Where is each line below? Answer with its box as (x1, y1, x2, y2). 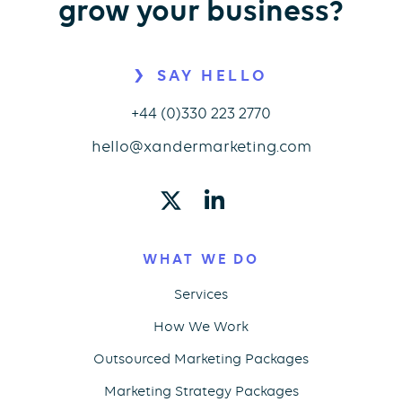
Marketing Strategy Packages (103, 383, 299, 400)
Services (174, 286, 228, 303)
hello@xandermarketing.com (91, 137, 311, 156)
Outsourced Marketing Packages (93, 351, 309, 368)
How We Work (153, 319, 249, 336)
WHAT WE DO (142, 250, 260, 268)
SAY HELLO (156, 66, 268, 85)
